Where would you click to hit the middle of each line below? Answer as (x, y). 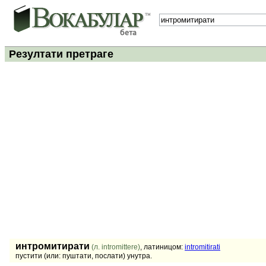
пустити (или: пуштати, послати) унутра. (84, 256)
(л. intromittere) (116, 247)
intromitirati (202, 247)
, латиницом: (162, 247)
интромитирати (53, 246)
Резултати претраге (60, 54)
